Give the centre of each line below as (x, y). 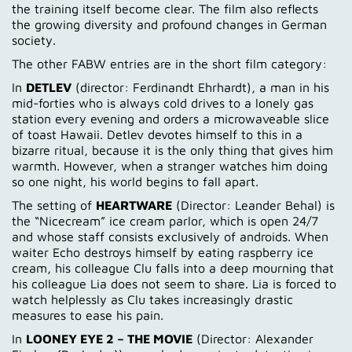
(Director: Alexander (253, 338)
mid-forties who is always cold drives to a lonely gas (163, 103)
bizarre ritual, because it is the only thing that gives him (172, 150)
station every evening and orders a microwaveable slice (170, 118)
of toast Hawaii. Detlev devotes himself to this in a (157, 134)
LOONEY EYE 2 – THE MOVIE (109, 338)
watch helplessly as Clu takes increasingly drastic (152, 299)
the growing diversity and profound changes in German (169, 24)
